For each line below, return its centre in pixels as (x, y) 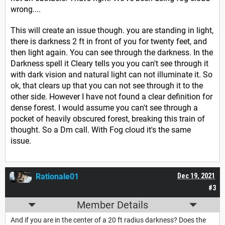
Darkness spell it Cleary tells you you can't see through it (109, 64)
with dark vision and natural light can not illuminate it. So (111, 75)
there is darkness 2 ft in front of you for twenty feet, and (109, 42)
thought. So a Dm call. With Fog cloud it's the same (101, 130)
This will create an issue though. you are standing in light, (112, 31)
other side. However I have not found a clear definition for (111, 97)
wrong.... (27, 10)
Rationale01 (57, 177)
